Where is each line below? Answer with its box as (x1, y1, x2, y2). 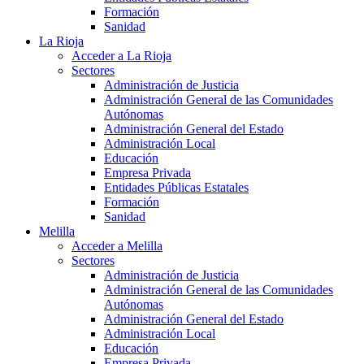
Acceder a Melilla (71, 239, 162, 253)
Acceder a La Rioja (71, 49, 171, 63)
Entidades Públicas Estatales (104, 180, 249, 195)
